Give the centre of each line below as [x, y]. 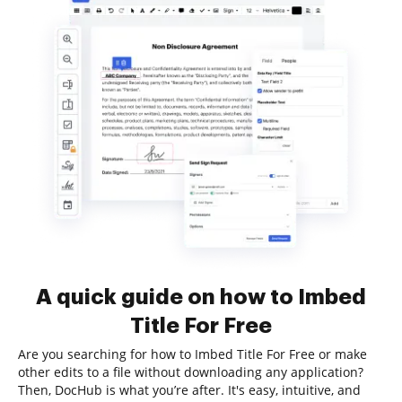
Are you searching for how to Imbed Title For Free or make [192, 354]
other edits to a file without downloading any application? [191, 372]
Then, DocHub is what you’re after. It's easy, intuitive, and [189, 390]
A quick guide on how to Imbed [201, 297]
